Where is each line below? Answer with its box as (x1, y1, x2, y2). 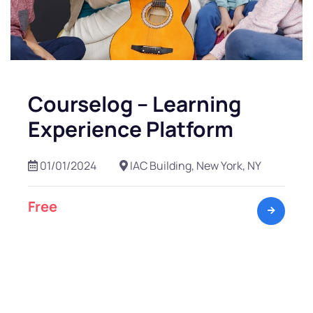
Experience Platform (28, 115, 233, 143)
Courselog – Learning (28, 89, 241, 118)
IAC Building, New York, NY (128, 158, 261, 173)
